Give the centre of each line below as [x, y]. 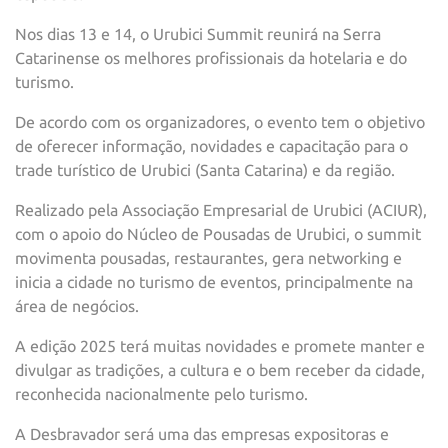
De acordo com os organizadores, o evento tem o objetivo [220, 122]
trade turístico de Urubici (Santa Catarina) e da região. [205, 170]
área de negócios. [77, 306]
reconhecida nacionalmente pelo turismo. [161, 394]
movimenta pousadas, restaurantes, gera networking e [208, 258]
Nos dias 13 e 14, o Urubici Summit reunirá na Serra [198, 34]
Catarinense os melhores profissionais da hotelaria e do [211, 58]
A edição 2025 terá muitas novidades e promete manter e [220, 346]
